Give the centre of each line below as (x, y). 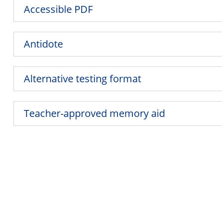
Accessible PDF (58, 9)
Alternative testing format (83, 78)
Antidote (44, 44)
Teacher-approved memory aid (95, 113)
